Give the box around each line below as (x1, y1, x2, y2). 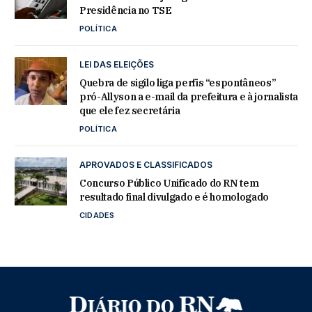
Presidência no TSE (79, 4, 172, 17)
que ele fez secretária (79, 104, 180, 118)
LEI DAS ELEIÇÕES (79, 59, 154, 70)
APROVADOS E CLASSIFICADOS (79, 159, 212, 171)
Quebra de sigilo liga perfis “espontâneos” (79, 77, 276, 90)
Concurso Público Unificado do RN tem (79, 177, 259, 190)
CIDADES (79, 210, 115, 221)
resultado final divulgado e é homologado (79, 191, 269, 204)
